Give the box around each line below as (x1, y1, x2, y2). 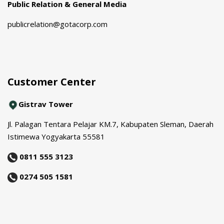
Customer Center (7, 74, 96, 88)
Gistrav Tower (18, 98, 73, 109)
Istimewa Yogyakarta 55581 (7, 131, 105, 141)
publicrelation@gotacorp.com (7, 18, 107, 29)
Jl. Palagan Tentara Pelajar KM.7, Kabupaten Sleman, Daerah (7, 118, 213, 129)
